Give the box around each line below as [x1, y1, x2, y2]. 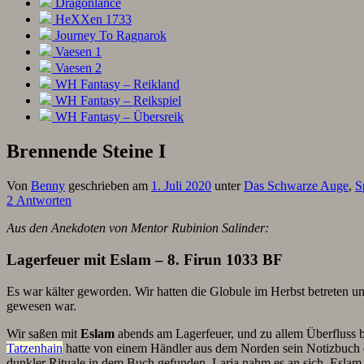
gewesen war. [6, 298, 76, 313]
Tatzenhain [6, 340, 63, 355]
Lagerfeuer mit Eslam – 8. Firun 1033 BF [6, 250, 283, 268]
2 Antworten [6, 193, 71, 208]
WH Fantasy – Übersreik [52, 110, 184, 124]
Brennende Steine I [6, 141, 166, 162]
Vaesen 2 [52, 61, 102, 76]
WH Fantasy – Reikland [52, 77, 180, 92]
